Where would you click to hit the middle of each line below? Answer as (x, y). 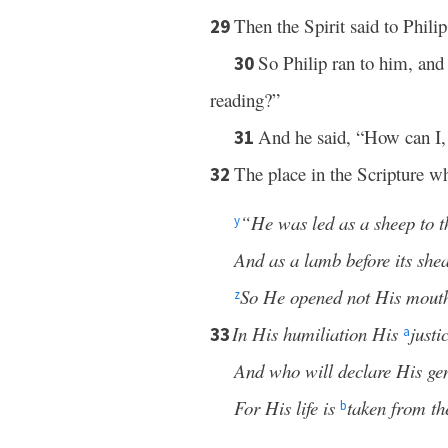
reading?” (245, 99)
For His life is (287, 407)
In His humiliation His (315, 333)
